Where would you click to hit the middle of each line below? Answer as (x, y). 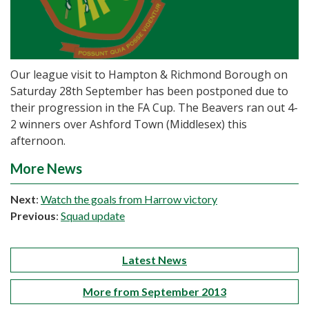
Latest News (154, 260)
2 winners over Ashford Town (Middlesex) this (129, 124)
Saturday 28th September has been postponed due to (149, 91)
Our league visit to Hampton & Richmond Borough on (149, 75)
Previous (33, 216)
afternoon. (38, 141)
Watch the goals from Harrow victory (129, 199)
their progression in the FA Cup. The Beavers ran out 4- (154, 108)
